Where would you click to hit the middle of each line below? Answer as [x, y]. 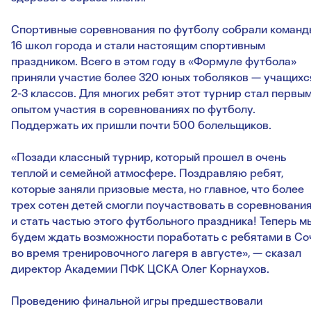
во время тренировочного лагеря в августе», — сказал [156, 253]
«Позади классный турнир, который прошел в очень [149, 157]
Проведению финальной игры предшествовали [137, 301]
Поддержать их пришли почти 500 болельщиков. [141, 125]
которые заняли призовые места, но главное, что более [158, 189]
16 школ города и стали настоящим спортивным [138, 45]
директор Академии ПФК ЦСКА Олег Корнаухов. [140, 269]
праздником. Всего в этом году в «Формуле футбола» [154, 61]
